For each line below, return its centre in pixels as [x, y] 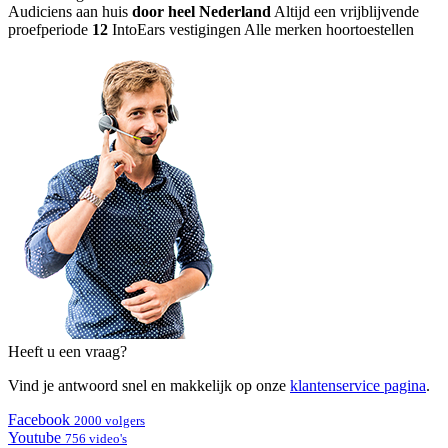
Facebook [39, 419]
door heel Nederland [201, 11]
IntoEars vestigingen [176, 29]
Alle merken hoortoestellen [329, 29]
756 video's [96, 438]
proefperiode [50, 29]
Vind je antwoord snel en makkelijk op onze [149, 385]
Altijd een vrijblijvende [346, 11]
